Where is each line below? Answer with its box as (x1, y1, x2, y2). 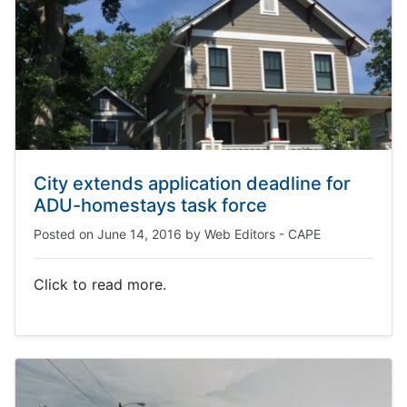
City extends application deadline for (34, 173, 351, 194)
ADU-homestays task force (34, 194, 267, 216)
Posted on (34, 226, 97, 242)
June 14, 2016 (97, 226, 182, 242)
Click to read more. (34, 275, 166, 293)
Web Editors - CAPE (204, 226, 321, 242)
